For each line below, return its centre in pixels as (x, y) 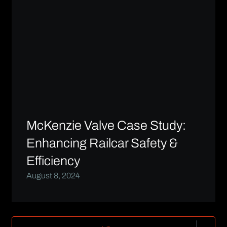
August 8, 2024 (53, 175)
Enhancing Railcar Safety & (102, 143)
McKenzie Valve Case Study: (106, 125)
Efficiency (53, 161)
